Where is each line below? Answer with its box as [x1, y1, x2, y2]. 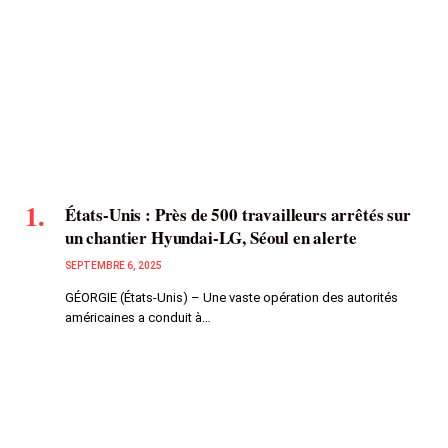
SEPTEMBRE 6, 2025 [65, 260, 162, 272]
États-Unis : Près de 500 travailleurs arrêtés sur [65, 202, 411, 228]
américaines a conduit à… [65, 310, 211, 326]
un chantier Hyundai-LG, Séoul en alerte [65, 225, 357, 251]
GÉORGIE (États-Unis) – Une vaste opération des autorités [65, 290, 398, 306]
